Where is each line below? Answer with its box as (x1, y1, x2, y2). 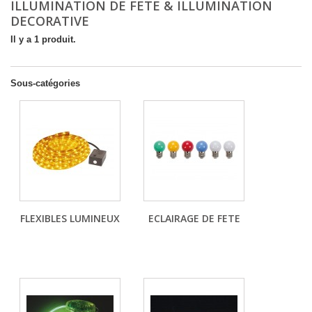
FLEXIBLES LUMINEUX (20, 212, 120, 225)
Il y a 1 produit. (10, 34, 76, 45)
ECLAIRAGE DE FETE (148, 212, 240, 225)
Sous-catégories (10, 78, 80, 88)
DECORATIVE (10, 13, 93, 29)
